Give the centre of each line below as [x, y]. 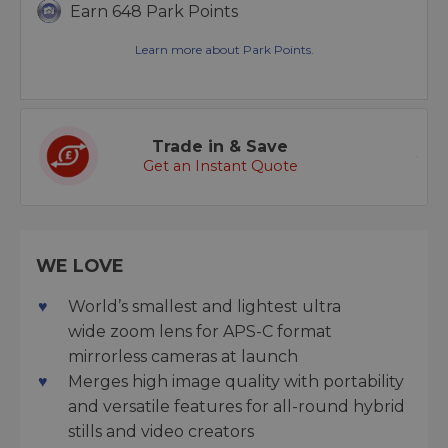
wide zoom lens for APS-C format [200, 332]
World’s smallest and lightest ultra [204, 307]
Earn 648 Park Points [154, 12]
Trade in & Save [220, 147]
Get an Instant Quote [220, 166]
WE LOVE [80, 266]
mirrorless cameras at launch [183, 357]
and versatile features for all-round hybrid [236, 407]
